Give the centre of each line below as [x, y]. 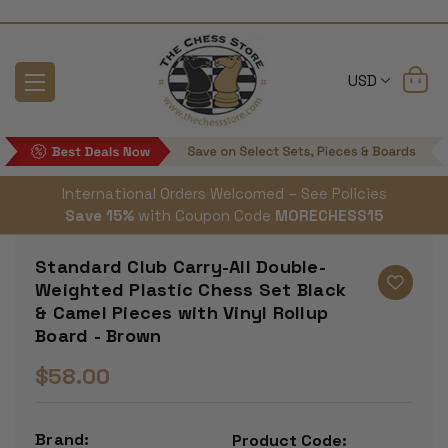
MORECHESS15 [329, 216]
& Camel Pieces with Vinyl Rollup [181, 313]
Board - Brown [98, 336]
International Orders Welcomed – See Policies [224, 194]
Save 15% [99, 216]
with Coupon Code [204, 216]
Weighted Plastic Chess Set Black [190, 290]
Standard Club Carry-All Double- [180, 267]
